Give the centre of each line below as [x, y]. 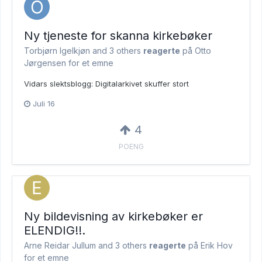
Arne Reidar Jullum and [70, 245]
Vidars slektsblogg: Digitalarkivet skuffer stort [106, 83]
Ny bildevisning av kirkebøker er [113, 216]
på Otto [196, 50]
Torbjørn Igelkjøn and [67, 50]
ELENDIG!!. [55, 230]
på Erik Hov [209, 245]
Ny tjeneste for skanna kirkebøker [118, 35]
